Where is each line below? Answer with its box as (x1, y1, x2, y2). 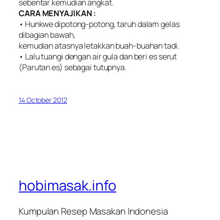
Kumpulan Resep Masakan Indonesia (19, 205, 168, 218)
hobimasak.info (19, 176, 116, 195)
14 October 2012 (19, 95, 67, 105)
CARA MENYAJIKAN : (19, 8, 97, 19)
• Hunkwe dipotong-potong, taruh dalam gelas (19, 19, 180, 30)
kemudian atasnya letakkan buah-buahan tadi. (19, 40, 180, 52)
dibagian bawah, (19, 29, 76, 41)
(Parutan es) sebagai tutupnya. (19, 62, 127, 73)
